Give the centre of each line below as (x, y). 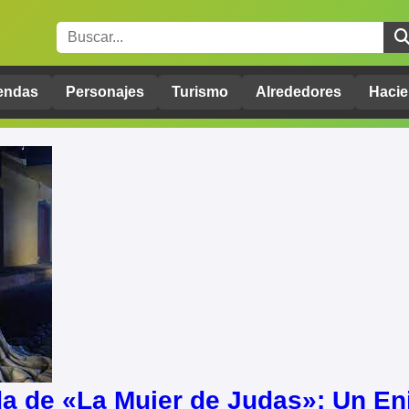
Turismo (199, 92)
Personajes (105, 92)
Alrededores (298, 92)
